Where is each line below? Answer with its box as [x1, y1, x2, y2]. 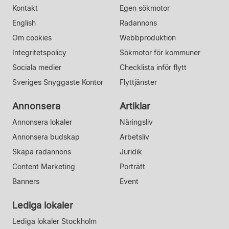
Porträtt [120, 162, 145, 171]
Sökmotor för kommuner [120, 48, 200, 57]
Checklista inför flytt [120, 62, 187, 72]
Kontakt [12, 3, 38, 12]
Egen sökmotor [120, 3, 170, 12]
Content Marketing [12, 162, 75, 171]
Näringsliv [120, 117, 153, 126]
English [12, 18, 36, 27]
